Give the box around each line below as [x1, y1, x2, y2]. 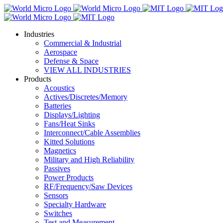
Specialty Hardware [44, 200, 106, 209]
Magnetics [44, 146, 76, 155]
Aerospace [44, 48, 77, 56]
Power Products [44, 173, 94, 182]
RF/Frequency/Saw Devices [44, 182, 132, 191]
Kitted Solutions [44, 137, 95, 146]
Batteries [44, 102, 71, 110]
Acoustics [44, 84, 75, 92]
